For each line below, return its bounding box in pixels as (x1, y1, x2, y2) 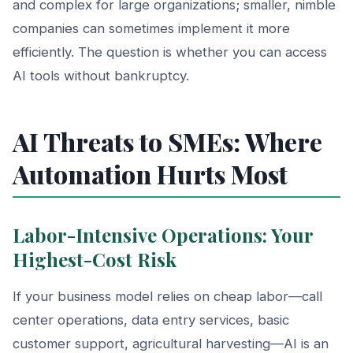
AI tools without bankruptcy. (13, 67, 189, 84)
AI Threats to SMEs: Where (13, 124, 322, 158)
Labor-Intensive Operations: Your (13, 221, 313, 247)
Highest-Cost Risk (13, 246, 176, 272)
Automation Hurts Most (13, 156, 288, 191)
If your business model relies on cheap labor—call (13, 288, 322, 304)
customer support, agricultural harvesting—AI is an (13, 335, 329, 351)
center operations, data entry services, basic (13, 311, 289, 328)
